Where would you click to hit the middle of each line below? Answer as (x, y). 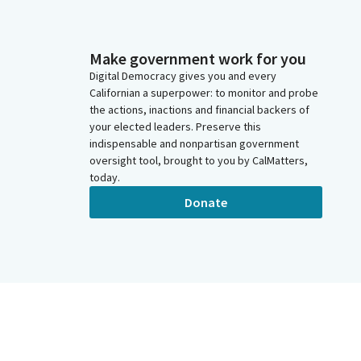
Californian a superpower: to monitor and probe (204, 93)
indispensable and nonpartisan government (194, 144)
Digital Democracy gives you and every (183, 76)
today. (105, 178)
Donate (206, 202)
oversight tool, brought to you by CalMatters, (199, 161)
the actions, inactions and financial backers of (199, 110)
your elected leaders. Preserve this (175, 127)
